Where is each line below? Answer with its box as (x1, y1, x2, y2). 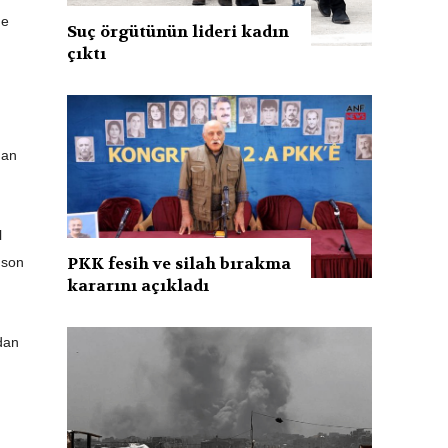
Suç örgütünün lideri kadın (67, 20, 290, 42)
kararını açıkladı (67, 274, 210, 296)
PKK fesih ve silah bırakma (67, 252, 292, 274)
